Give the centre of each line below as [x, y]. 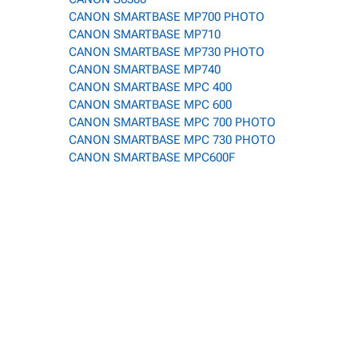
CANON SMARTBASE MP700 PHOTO [167, 17]
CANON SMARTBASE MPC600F [152, 157]
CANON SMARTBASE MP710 [145, 34]
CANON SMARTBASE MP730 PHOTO [167, 52]
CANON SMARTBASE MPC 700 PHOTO [172, 122]
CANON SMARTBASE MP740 [145, 70]
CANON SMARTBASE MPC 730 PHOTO [172, 140]
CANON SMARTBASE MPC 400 [150, 87]
